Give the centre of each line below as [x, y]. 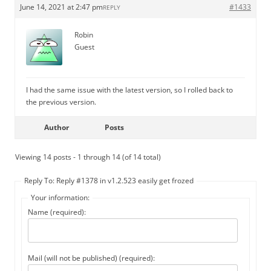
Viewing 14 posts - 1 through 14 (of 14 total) [88, 157]
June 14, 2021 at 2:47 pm [61, 7]
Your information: [60, 198]
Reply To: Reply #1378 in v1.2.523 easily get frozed [109, 181]
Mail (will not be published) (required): [91, 258]
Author [56, 128]
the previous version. [61, 102]
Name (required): [57, 212]
